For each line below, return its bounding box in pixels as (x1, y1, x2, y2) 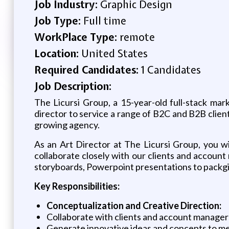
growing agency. (34, 119, 100, 130)
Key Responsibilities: (34, 180, 120, 192)
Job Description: (34, 79, 111, 93)
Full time (83, 13, 126, 28)
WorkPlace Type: (34, 30, 120, 44)
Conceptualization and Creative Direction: (46, 199, 221, 211)
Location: (34, 46, 81, 60)
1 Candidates (141, 62, 201, 77)
